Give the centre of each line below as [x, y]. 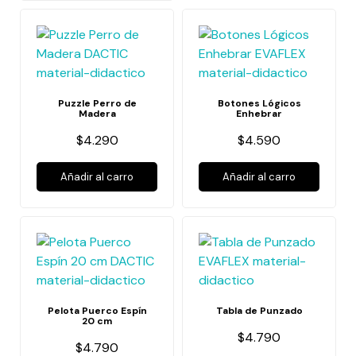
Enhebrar [259, 114]
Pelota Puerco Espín [97, 311]
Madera [97, 114]
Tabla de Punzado [259, 311]
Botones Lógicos [259, 103]
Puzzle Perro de [97, 103]
